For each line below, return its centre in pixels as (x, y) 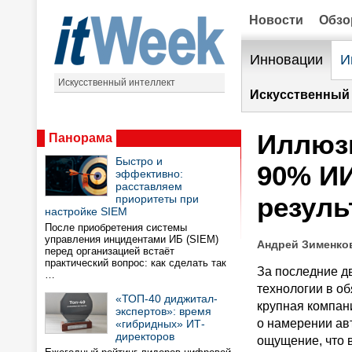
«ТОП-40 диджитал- (167, 299)
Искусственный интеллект (116, 82)
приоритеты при (157, 199)
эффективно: (149, 174)
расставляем (149, 186)
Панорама (81, 138)
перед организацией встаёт (110, 251)
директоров (145, 336)
